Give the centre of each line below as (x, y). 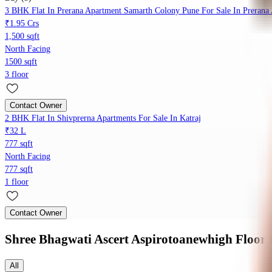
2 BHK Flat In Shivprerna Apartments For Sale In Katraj (103, 118)
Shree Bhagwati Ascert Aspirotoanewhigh (119, 239)
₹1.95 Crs (22, 24)
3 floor (17, 75)
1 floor (17, 182)
